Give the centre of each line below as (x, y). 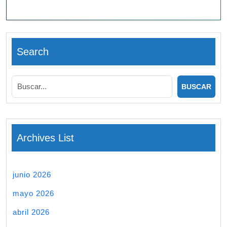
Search (33, 52)
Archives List (45, 138)
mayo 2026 (33, 194)
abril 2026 (31, 212)
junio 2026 (32, 175)
